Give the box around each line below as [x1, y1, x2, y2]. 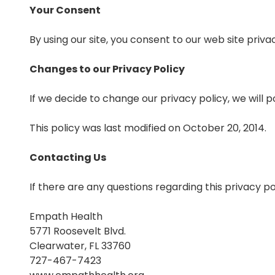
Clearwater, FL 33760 [29, 238, 131, 253]
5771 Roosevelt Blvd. [29, 223, 126, 238]
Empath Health [29, 209, 103, 223]
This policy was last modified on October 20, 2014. [29, 120, 266, 135]
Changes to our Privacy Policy [29, 61, 185, 76]
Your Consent [29, 2, 101, 17]
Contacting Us [29, 150, 106, 165]
